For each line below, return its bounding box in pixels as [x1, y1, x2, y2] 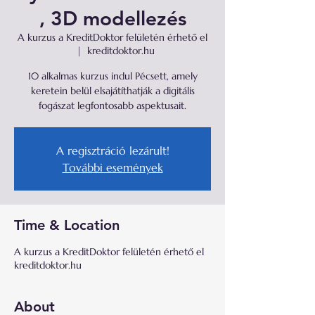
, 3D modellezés [39, 6, 186, 30]
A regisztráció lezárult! [56, 143, 169, 157]
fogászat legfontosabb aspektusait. [39, 99, 186, 112]
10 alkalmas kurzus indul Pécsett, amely [27, 70, 198, 82]
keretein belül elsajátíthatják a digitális [30, 84, 195, 97]
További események [62, 160, 163, 174]
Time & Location [14, 217, 120, 233]
